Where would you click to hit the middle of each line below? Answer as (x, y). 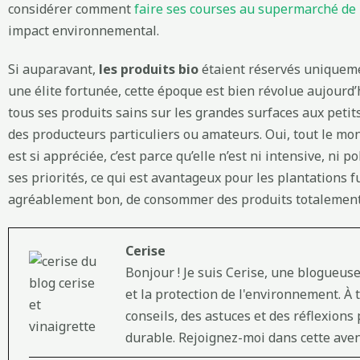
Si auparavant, (53, 70)
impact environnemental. (84, 31)
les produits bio (149, 70)
